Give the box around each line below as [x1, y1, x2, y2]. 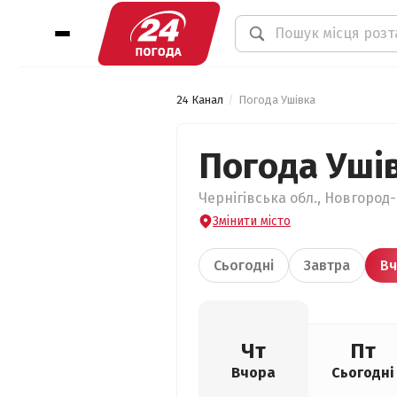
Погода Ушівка [238, 93, 315, 106]
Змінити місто [213, 214, 291, 229]
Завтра [304, 257, 350, 274]
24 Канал [176, 93, 223, 106]
